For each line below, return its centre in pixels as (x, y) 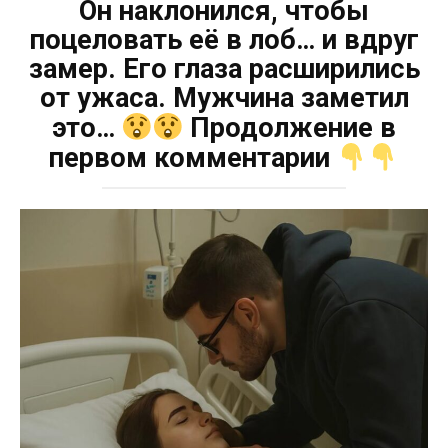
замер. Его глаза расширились (224, 68)
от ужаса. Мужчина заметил (224, 97)
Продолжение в (290, 128)
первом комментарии (193, 158)
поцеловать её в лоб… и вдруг (224, 39)
